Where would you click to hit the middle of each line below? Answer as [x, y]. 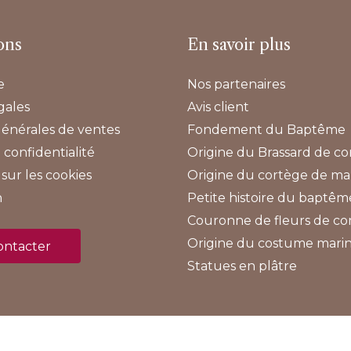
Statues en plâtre [242, 266]
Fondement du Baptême [266, 130]
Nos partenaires [236, 85]
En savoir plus [239, 44]
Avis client [218, 107]
